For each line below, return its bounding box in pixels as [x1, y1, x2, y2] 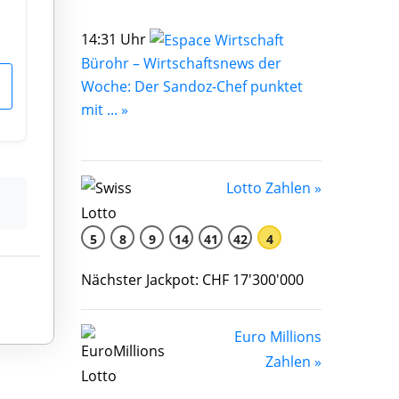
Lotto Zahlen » [226, 178, 322, 199]
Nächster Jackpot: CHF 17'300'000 [81, 270, 304, 290]
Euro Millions [234, 327, 322, 347]
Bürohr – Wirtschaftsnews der [81, 53, 281, 74]
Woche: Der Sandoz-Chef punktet [81, 77, 303, 97]
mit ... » [81, 100, 128, 120]
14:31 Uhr [81, 28, 150, 49]
